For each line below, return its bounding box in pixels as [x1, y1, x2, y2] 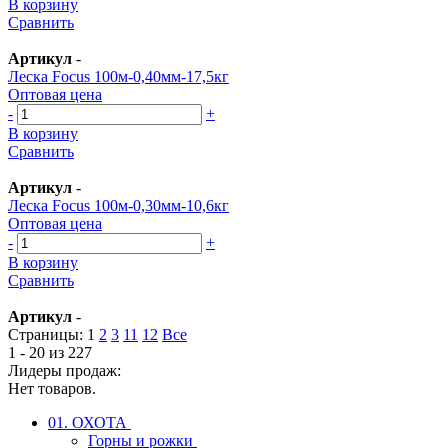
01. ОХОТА [48, 413, 131, 431]
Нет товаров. [8, 379, 96, 397]
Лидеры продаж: [8, 361, 121, 379]
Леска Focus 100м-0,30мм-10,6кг [8, 196, 229, 214]
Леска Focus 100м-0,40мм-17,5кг [8, 67, 229, 85]
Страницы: [8, 325, 83, 343]
